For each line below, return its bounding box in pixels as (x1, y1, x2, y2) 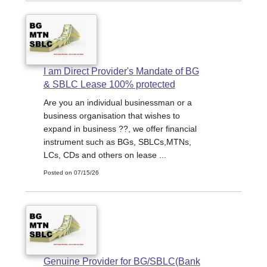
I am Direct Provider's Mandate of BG (43, 66, 199, 76)
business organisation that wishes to (43, 110, 180, 120)
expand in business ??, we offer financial (43, 123, 197, 133)
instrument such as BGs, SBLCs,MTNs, (43, 136, 191, 147)
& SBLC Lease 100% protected (43, 79, 175, 89)
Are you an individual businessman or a (43, 97, 192, 107)
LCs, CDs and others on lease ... (43, 150, 166, 160)
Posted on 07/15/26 (43, 169, 99, 176)
